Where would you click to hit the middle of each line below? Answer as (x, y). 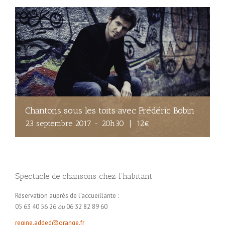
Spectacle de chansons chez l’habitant (84, 176)
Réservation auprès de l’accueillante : (67, 195)
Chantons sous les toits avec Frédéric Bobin (110, 110)
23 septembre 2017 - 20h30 (75, 123)
